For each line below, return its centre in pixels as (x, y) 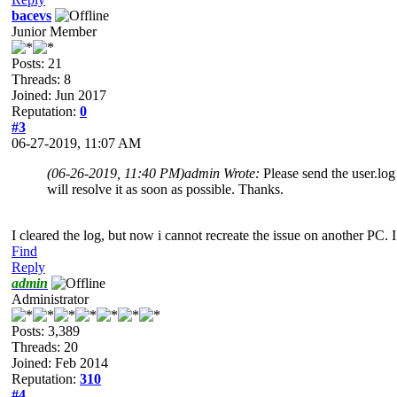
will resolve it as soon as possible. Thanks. (165, 189)
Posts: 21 (37, 63)
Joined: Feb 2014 (60, 362)
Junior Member (54, 31)
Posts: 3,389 (46, 331)
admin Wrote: (224, 173)
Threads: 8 (41, 79)
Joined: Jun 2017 (59, 95)
